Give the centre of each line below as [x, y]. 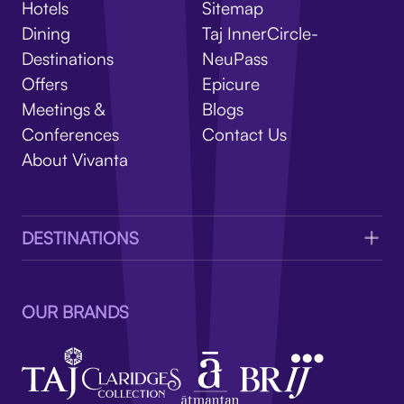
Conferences [70, 135]
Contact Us [244, 135]
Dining [46, 34]
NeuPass [235, 59]
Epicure [231, 84]
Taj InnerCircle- [260, 34]
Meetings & [63, 110]
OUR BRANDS [75, 312]
